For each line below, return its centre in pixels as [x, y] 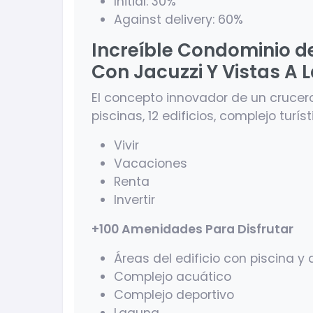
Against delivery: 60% [179, 20]
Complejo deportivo [174, 295]
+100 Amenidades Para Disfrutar [192, 230]
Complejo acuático [173, 277]
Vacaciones [151, 164]
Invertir [134, 200]
